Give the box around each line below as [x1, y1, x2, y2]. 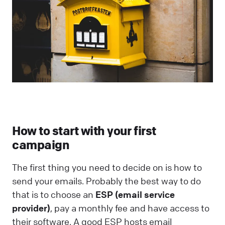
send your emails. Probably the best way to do [12, 175, 201, 187]
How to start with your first [12, 123, 156, 138]
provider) [12, 202, 50, 214]
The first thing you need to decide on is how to [12, 162, 202, 173]
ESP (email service [95, 189, 175, 200]
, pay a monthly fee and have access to [50, 202, 209, 214]
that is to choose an [12, 189, 95, 200]
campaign [12, 137, 70, 152]
